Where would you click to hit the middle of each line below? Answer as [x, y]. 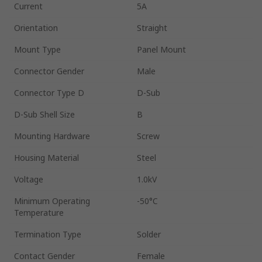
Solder [149, 234]
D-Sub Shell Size [44, 114]
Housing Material [46, 157]
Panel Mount [161, 49]
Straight [152, 27]
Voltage [29, 179]
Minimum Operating [52, 201]
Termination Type [48, 234]
